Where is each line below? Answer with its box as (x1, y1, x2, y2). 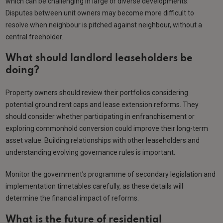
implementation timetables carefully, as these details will (5, 182, 184, 191)
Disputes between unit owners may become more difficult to (5, 9, 195, 17)
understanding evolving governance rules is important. (5, 148, 176, 157)
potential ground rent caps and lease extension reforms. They (5, 101, 199, 109)
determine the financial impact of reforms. (5, 194, 139, 203)
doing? (5, 66, 40, 76)
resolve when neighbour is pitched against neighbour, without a (5, 21, 203, 29)
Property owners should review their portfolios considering (5, 89, 189, 97)
